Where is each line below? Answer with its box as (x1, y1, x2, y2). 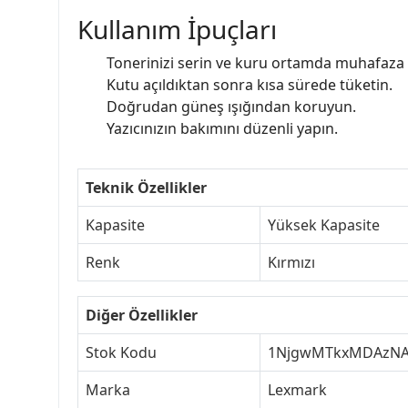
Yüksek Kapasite (268, 214, 380, 235)
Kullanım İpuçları (77, 11, 277, 46)
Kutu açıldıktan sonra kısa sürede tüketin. (107, 74, 393, 95)
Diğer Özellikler (86, 304, 198, 325)
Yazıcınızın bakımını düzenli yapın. (107, 117, 338, 138)
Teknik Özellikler (86, 177, 207, 198)
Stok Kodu (86, 342, 157, 362)
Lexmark (268, 379, 327, 400)
